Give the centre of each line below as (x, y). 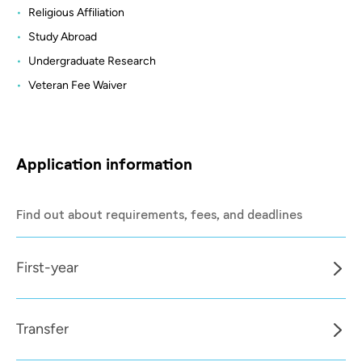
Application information (104, 163)
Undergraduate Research (92, 61)
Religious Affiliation (76, 12)
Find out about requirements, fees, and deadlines (159, 213)
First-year (47, 267)
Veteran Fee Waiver (78, 85)
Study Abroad (63, 36)
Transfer (42, 328)
